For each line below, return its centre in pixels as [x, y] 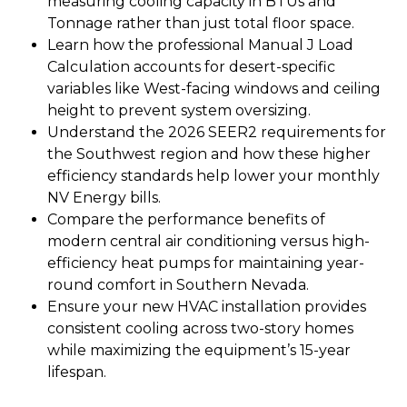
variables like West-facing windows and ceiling [214, 89]
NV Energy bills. [104, 198]
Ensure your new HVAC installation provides [207, 307]
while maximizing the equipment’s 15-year [199, 351]
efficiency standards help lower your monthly [214, 176]
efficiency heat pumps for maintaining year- [206, 263]
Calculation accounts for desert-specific [192, 67]
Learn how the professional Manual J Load [201, 45]
